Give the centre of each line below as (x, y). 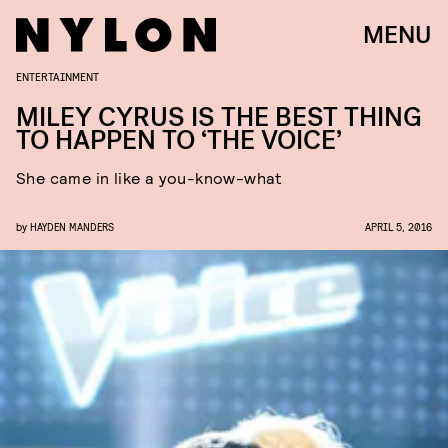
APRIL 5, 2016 (398, 226)
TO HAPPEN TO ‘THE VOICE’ (179, 140)
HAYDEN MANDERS (72, 226)
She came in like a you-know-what (149, 177)
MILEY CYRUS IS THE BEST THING (219, 117)
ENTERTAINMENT (57, 76)
